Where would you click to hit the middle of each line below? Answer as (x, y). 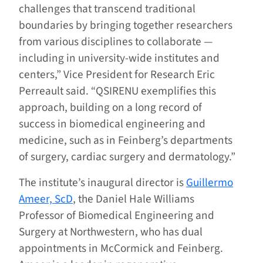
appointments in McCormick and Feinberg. (121, 248)
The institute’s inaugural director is (102, 182)
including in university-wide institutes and (119, 58)
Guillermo (210, 182)
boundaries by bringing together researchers (126, 25)
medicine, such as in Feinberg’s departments (126, 140)
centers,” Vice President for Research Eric (117, 74)
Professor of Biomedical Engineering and (117, 215)
